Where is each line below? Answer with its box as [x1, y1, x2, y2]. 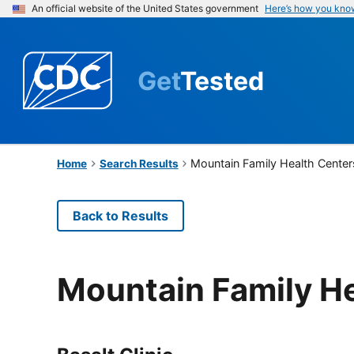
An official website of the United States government [32, 2, 258, 14]
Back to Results [73, 207, 168, 224]
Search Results [99, 156, 179, 170]
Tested [180, 65, 264, 96]
